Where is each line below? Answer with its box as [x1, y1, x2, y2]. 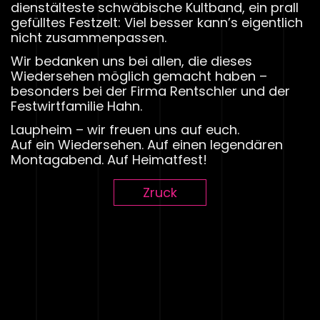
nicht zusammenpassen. [11, 28, 166, 46]
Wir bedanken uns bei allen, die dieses [11, 51, 252, 70]
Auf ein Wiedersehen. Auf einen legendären [11, 135, 283, 154]
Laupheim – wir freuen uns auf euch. [11, 120, 239, 139]
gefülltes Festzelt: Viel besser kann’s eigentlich [11, 13, 303, 31]
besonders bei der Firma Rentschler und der [11, 81, 290, 100]
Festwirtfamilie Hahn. [11, 96, 142, 115]
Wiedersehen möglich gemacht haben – [11, 66, 267, 85]
